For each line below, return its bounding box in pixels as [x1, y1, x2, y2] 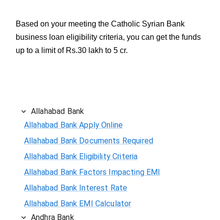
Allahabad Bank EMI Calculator [24, 198, 132, 208]
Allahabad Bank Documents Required [24, 136, 153, 145]
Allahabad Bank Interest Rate [24, 183, 128, 192]
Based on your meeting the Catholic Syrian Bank [16, 19, 185, 28]
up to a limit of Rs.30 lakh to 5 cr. [16, 46, 128, 55]
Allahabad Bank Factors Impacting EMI [24, 167, 161, 177]
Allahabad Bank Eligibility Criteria [24, 151, 138, 161]
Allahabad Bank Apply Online [24, 120, 123, 130]
